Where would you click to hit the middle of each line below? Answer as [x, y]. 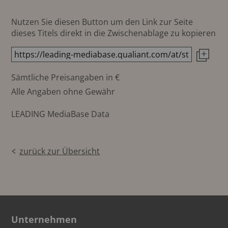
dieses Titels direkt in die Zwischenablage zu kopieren [114, 33]
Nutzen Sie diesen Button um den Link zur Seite [102, 22]
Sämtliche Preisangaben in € [66, 77]
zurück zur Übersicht [60, 151]
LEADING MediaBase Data [61, 114]
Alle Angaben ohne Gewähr [63, 91]
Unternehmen [44, 219]
